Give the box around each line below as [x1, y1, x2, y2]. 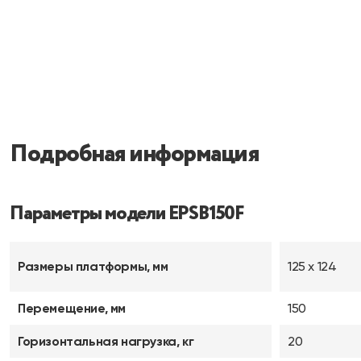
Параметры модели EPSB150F [10, 200, 243, 228]
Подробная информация [10, 136, 259, 172]
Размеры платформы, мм [18, 259, 168, 274]
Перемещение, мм [18, 301, 126, 316]
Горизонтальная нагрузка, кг [18, 334, 194, 349]
